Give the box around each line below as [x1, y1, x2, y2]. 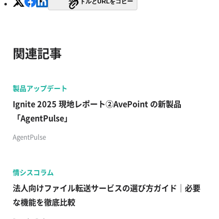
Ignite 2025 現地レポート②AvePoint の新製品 [12, 97, 181, 109]
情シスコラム [12, 167, 54, 177]
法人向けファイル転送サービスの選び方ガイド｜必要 [12, 181, 200, 194]
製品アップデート [12, 83, 67, 93]
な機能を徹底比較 [12, 196, 75, 208]
